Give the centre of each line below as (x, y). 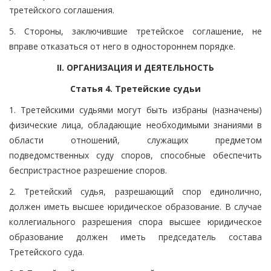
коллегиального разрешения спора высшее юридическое (135, 221)
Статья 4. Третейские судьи (135, 88)
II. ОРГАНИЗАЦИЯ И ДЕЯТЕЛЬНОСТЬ (135, 67)
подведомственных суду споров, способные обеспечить (135, 155)
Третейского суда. (47, 252)
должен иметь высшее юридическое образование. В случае (135, 206)
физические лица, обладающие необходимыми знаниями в (135, 125)
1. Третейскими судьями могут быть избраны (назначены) (135, 109)
